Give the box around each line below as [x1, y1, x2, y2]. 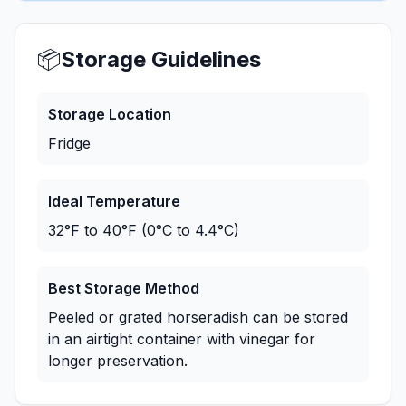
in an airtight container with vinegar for [48, 330, 315, 348]
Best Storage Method [48, 279, 199, 297]
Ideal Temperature [48, 192, 180, 210]
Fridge [48, 134, 91, 152]
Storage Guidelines [61, 46, 261, 72]
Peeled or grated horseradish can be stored [48, 308, 348, 326]
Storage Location [48, 105, 171, 123]
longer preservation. [48, 352, 188, 370]
